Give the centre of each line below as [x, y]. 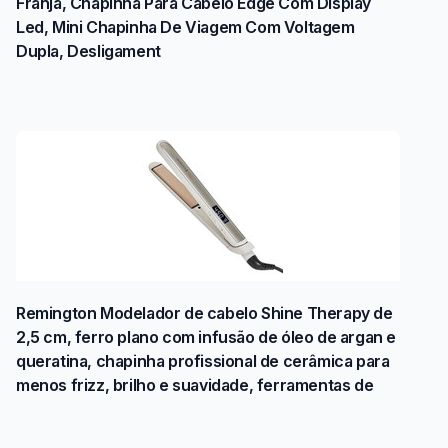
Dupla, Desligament [88, 51]
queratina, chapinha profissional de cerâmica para [203, 361]
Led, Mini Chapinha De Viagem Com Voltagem [185, 27]
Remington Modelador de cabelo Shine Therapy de [204, 313]
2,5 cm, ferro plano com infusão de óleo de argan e [206, 337]
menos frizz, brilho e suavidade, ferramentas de [195, 385]
